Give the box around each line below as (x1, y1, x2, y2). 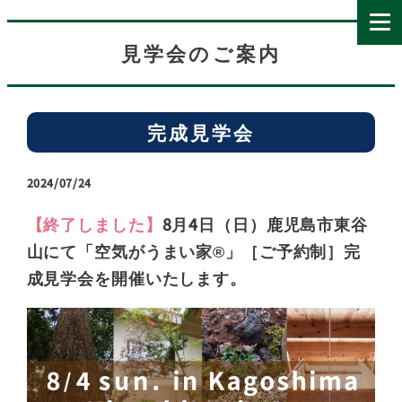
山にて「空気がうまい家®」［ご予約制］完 (26, 239, 362, 262)
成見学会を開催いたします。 (26, 266, 247, 289)
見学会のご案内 (120, 39, 282, 67)
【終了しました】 (26, 212, 162, 235)
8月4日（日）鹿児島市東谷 (162, 212, 368, 235)
